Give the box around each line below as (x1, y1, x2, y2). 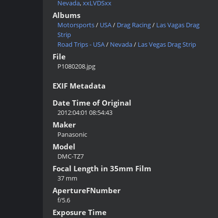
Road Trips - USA (57, 40, 105, 49)
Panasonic (57, 130, 87, 139)
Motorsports (57, 20, 94, 29)
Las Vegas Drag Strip (138, 40, 196, 49)
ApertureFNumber (53, 185, 121, 196)
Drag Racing (117, 20, 151, 29)
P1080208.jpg (57, 62, 95, 71)
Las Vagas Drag (156, 20, 200, 29)
